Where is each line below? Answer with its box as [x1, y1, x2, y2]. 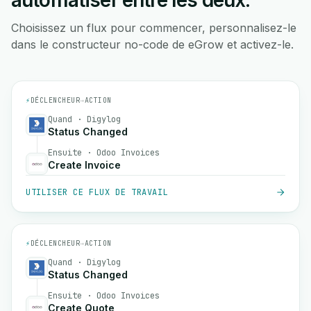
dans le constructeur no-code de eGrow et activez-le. [11, 37, 294, 51]
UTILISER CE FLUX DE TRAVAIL [26, 187, 169, 198]
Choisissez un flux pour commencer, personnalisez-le [11, 21, 296, 35]
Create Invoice [48, 159, 121, 171]
